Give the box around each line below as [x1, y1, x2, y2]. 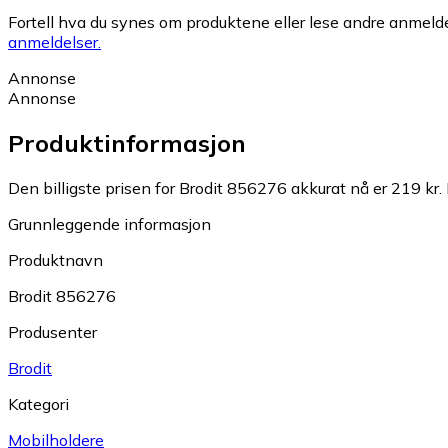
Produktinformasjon [8, 128, 246, 159]
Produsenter [8, 321, 97, 342]
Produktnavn [8, 249, 103, 270]
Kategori [8, 393, 69, 414]
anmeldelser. [8, 32, 101, 53]
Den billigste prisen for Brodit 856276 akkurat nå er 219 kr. [8, 177, 442, 198]
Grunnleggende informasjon [8, 213, 211, 234]
